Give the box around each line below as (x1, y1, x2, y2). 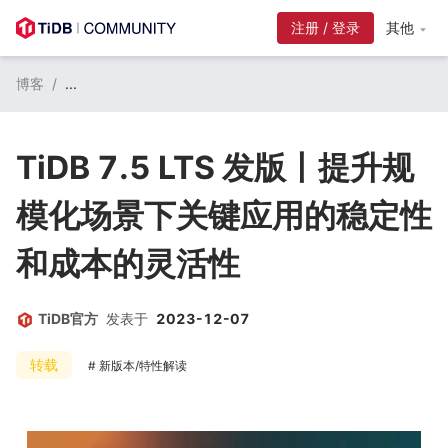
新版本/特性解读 (99, 358, 187, 373)
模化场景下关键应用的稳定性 (16, 196, 432, 235)
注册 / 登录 (291, 19, 360, 36)
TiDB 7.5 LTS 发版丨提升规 (16, 148, 414, 187)
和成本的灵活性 (16, 244, 240, 283)
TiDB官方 (38, 310, 98, 327)
